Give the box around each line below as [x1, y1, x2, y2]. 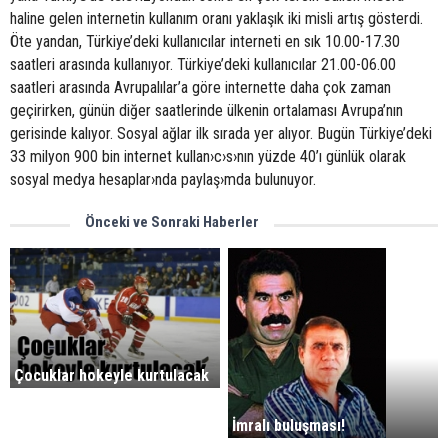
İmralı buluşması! [232, 416, 346, 435]
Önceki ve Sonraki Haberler [85, 213, 259, 231]
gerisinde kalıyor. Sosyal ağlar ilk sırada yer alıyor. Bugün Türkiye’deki [10, 124, 432, 143]
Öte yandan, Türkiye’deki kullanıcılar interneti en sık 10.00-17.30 [10, 32, 400, 51]
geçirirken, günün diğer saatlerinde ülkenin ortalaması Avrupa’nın [10, 101, 403, 120]
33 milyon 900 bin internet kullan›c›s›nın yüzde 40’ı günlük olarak [10, 147, 406, 166]
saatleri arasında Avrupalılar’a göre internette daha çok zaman [10, 78, 391, 97]
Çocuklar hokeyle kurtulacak [14, 366, 209, 386]
